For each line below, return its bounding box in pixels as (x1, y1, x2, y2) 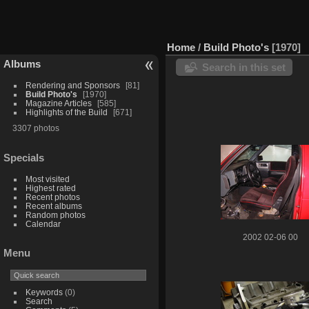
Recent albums (25, 201, 82, 210)
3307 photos (12, 123, 59, 132)
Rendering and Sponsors (25, 80, 120, 90)
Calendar (25, 219, 61, 228)
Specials (3, 151, 44, 163)
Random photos (25, 210, 86, 219)
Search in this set (202, 61, 286, 73)
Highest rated (25, 183, 76, 192)
